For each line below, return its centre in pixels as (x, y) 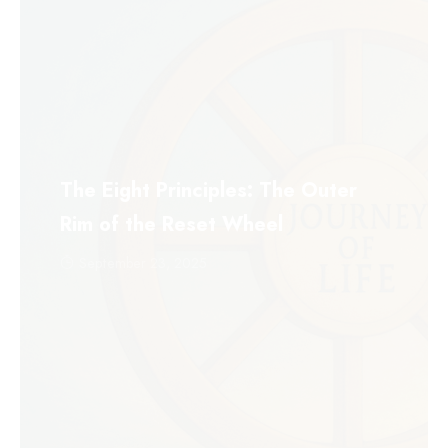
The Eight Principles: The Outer (208, 190)
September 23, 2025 (143, 263)
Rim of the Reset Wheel (171, 224)
